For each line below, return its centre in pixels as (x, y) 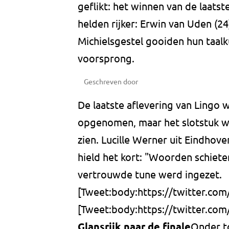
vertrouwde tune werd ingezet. (150, 174)
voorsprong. (106, 58)
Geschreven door (111, 82)
